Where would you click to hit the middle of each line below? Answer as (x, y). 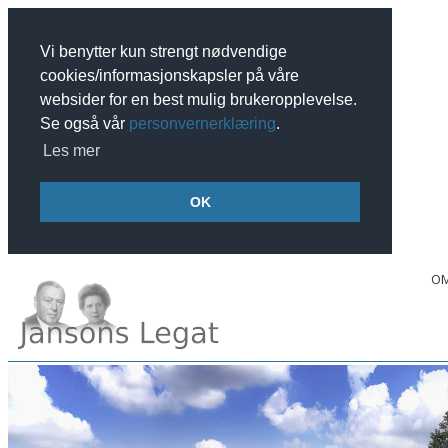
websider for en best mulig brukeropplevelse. (198, 99)
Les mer (72, 151)
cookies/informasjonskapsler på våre (169, 75)
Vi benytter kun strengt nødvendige (163, 51)
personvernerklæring (202, 123)
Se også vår (84, 123)
